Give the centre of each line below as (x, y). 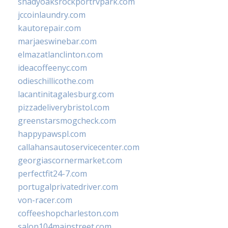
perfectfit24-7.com (52, 174)
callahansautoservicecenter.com (79, 147)
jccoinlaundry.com (52, 15)
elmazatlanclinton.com (60, 55)
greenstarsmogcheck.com (67, 121)
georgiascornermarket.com (70, 161)
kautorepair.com (49, 28)
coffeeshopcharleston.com (68, 213)
